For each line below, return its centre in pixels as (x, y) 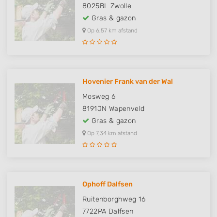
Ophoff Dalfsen (108, 184)
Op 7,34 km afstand (111, 133)
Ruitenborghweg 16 (114, 199)
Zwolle (121, 6)
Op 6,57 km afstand (112, 31)
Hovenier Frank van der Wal (128, 82)
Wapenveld (127, 109)
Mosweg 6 (99, 97)
